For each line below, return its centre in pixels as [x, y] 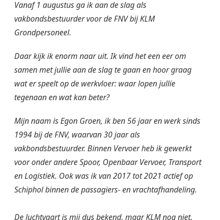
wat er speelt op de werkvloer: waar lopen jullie [95, 83]
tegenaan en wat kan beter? [62, 97]
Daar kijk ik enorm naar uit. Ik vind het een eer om [100, 56]
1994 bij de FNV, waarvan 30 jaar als [77, 135]
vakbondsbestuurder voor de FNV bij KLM [84, 19]
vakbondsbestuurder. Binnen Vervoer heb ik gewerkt [103, 148]
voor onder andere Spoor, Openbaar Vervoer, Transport [108, 162]
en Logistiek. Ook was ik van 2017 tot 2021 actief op [104, 176]
